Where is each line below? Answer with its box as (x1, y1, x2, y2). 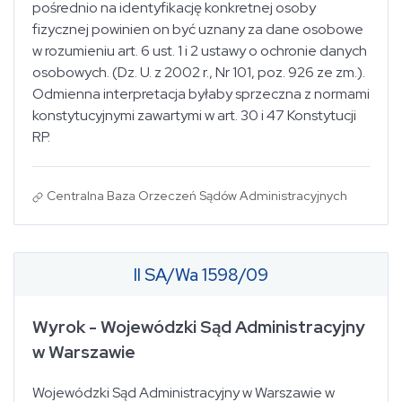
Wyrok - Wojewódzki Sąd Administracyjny (32, 315, 365, 338)
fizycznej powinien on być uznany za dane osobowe (32, 20, 363, 39)
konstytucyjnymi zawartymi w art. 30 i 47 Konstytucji (32, 106, 356, 125)
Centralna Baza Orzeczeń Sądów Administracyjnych (47, 188, 347, 204)
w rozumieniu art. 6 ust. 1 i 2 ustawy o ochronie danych (32, 41, 367, 60)
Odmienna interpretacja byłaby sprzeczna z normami (32, 84, 370, 103)
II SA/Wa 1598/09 (134, 263, 268, 286)
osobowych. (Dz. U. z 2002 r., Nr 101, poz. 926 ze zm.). (32, 63, 365, 82)
